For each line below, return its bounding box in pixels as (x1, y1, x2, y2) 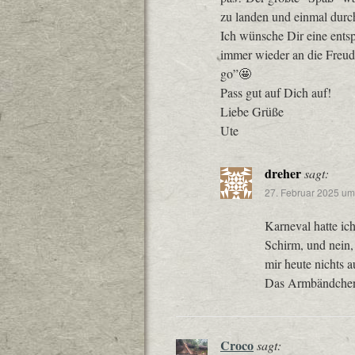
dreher (265, 164, 301, 182)
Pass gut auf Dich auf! (220, 84, 331, 101)
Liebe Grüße (220, 103, 284, 120)
